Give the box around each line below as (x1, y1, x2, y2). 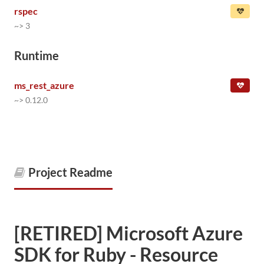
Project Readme (28, 165, 113, 179)
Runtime (14, 48, 59, 62)
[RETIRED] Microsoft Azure (14, 222, 243, 245)
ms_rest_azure (14, 80, 74, 91)
